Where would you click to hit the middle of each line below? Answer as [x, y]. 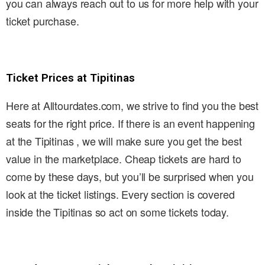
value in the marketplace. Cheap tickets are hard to [124, 159]
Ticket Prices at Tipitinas [70, 78]
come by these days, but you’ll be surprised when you [130, 177]
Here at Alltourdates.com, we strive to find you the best [132, 106]
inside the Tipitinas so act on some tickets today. [117, 212]
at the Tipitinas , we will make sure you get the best [124, 141]
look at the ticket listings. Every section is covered [120, 194]
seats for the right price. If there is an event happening [130, 123]
